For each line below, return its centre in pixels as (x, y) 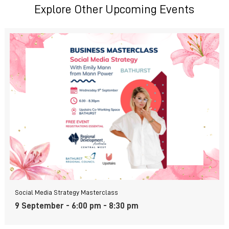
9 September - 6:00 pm (58, 206)
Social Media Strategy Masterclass (66, 192)
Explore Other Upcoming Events (114, 9)
